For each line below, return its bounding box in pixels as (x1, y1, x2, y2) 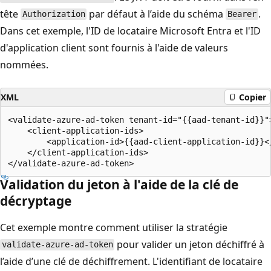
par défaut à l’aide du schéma (87, 7, 226, 21)
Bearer (227, 9, 257, 19)
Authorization (22, 9, 85, 19)
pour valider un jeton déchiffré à (114, 237, 265, 251)
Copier (239, 91, 266, 103)
